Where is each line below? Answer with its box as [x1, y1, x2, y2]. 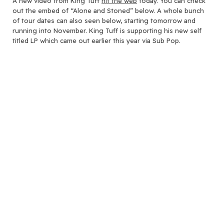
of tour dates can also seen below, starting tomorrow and [12, 16, 195, 24]
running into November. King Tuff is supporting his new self [12, 26, 201, 34]
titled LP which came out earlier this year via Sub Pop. [12, 36, 180, 44]
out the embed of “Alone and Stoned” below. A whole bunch [12, 6, 204, 14]
